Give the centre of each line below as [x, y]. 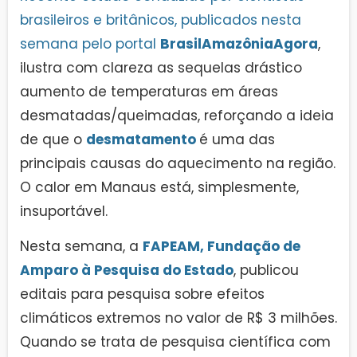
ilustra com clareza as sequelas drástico [161, 67]
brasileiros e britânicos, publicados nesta [161, 20]
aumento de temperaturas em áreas [149, 91]
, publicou [266, 271]
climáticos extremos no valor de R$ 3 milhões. [178, 318]
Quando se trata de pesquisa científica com [175, 342]
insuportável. [64, 211]
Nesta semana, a [81, 247]
